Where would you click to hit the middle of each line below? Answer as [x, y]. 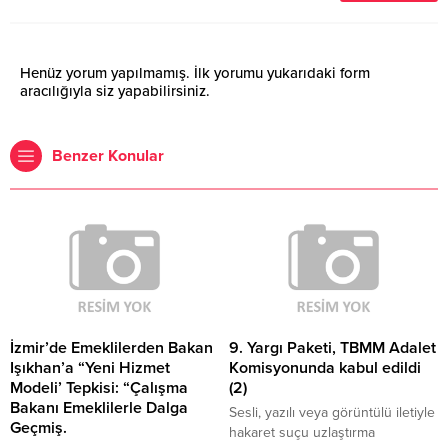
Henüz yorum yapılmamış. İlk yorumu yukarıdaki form [195, 73]
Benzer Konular [108, 156]
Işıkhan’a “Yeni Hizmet [90, 367]
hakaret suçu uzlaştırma [302, 432]
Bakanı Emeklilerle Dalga [99, 407]
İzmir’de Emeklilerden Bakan [111, 347]
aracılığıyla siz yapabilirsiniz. [115, 91]
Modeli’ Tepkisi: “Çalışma [99, 387]
